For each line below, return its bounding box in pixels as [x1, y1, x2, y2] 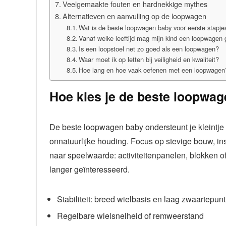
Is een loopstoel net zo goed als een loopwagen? [79, 43, 219, 53]
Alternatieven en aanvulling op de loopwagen [62, 10, 206, 21]
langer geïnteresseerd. [49, 163, 130, 175]
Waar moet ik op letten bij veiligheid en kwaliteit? [79, 54, 219, 64]
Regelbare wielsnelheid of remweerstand [57, 209, 204, 221]
